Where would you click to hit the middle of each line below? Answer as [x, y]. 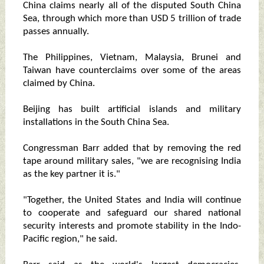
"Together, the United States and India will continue [132, 200]
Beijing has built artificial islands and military [132, 110]
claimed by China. [59, 84]
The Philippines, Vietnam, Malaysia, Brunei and [132, 58]
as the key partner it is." [71, 174]
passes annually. [56, 32]
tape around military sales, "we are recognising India [132, 161]
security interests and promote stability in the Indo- [132, 226]
